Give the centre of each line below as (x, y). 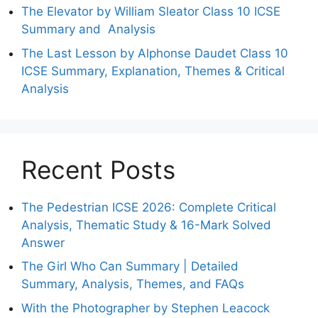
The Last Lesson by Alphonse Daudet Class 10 (155, 53)
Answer (43, 242)
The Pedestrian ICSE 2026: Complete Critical (149, 207)
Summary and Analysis (88, 29)
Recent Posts (98, 169)
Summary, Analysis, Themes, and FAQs (133, 284)
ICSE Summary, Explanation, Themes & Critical (153, 71)
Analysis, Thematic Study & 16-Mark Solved (146, 225)
